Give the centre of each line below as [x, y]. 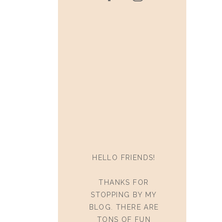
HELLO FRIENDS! [124, 158]
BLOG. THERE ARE [124, 207]
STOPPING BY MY [124, 195]
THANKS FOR [124, 182]
